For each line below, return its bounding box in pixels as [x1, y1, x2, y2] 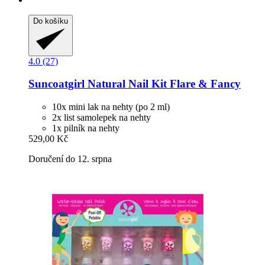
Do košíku [33, 16, 68, 25]
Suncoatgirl [28, 77, 85, 91]
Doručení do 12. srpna [28, 154, 112, 164]
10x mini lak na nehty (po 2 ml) [52, 102, 170, 112]
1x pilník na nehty [52, 123, 119, 134]
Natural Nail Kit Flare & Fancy [85, 77, 241, 91]
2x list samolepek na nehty [52, 112, 151, 123]
